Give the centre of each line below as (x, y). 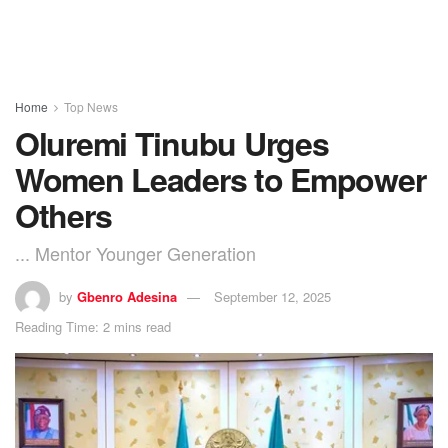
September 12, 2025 (272, 296)
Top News (91, 106)
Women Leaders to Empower (220, 179)
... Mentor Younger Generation (135, 252)
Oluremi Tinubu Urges (172, 143)
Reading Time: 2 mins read (93, 326)
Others (63, 215)
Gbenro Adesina (127, 296)
